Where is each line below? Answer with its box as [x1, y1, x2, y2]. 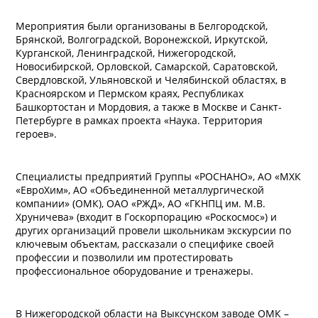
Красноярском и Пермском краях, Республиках [16, 87, 243, 100]
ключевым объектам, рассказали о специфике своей [16, 237, 274, 251]
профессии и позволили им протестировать [16, 251, 233, 264]
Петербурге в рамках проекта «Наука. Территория [16, 114, 263, 127]
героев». [16, 127, 57, 141]
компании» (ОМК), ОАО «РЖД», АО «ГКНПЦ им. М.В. [16, 197, 265, 210]
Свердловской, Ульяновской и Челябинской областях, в [16, 73, 286, 87]
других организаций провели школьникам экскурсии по [16, 224, 291, 237]
